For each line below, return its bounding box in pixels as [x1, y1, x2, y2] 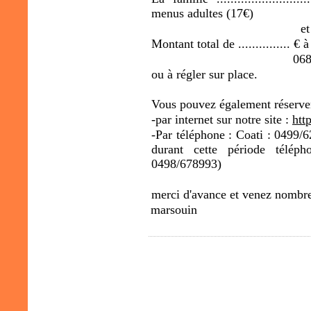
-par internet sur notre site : [151, 112, 292, 126]
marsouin [151, 202, 197, 217]
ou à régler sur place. [151, 67, 258, 81]
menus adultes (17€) [151, 6, 253, 20]
